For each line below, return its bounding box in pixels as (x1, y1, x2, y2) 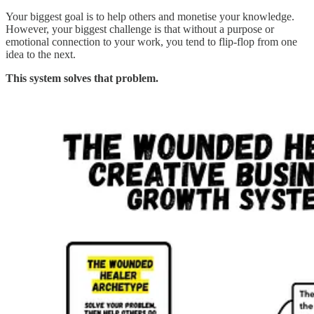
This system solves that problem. (6, 71, 158, 84)
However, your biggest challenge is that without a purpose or (6, 22, 274, 35)
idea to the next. (6, 48, 76, 60)
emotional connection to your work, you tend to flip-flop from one (6, 35, 297, 48)
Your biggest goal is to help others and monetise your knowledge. (6, 10, 294, 22)
